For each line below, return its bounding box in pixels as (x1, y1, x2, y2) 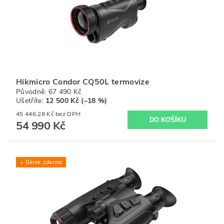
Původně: (16, 87, 48, 96)
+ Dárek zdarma (20, 158, 62, 166)
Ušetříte (16, 96, 42, 105)
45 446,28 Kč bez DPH (55, 110, 81, 118)
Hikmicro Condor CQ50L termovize (16, 76, 149, 87)
